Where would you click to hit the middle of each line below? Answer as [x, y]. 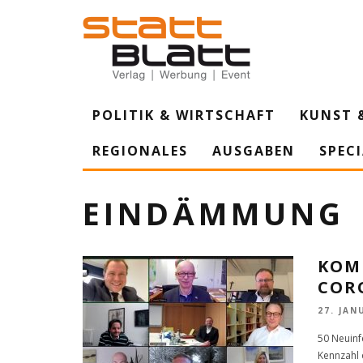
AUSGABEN [254, 151]
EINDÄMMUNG [214, 213]
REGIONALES [140, 151]
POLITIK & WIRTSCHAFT [184, 115]
